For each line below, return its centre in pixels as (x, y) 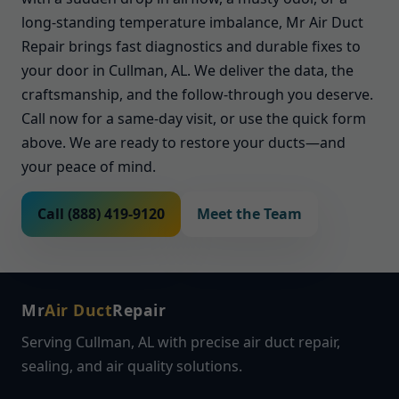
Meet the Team (249, 214)
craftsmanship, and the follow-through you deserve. (197, 94)
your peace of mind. (89, 167)
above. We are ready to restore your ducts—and (183, 142)
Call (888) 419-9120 (101, 214)
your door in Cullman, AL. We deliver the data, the (187, 70)
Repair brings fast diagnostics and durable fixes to (191, 46)
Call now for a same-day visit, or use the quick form (194, 118)
